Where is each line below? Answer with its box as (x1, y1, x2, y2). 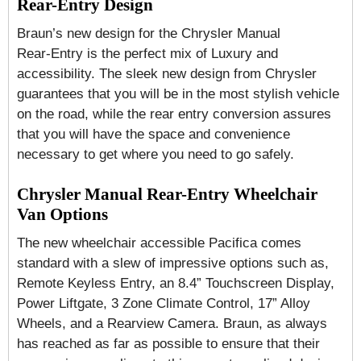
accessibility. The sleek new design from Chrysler (17, 66, 317, 81)
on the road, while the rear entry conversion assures (17, 106, 331, 122)
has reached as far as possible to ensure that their (17, 336, 320, 351)
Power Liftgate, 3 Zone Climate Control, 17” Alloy (17, 296, 310, 311)
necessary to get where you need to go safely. (17, 147, 294, 162)
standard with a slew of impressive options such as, (17, 255, 329, 271)
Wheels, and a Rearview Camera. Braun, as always (17, 316, 327, 331)
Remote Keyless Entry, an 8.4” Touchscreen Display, (17, 276, 334, 291)
